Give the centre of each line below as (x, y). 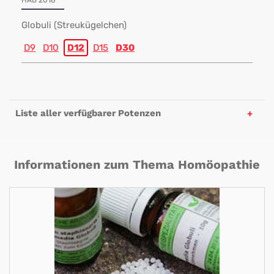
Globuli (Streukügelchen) (74, 25)
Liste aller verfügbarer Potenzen (88, 113)
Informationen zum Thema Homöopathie (137, 165)
